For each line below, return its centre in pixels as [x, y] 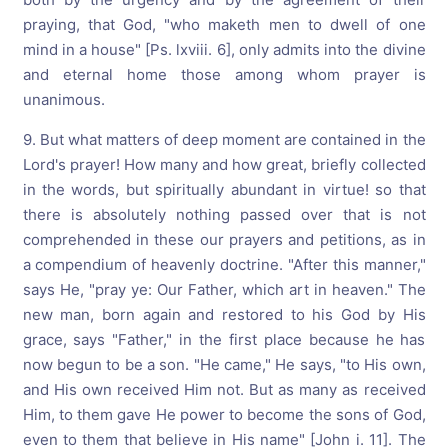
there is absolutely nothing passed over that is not [224, 214]
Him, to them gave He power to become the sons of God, [224, 414]
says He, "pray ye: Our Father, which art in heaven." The [224, 289]
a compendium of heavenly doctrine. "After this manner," [224, 264]
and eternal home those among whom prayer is [224, 74]
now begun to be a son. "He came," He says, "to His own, [224, 364]
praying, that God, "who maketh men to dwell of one [224, 24]
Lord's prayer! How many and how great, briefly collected [224, 164]
